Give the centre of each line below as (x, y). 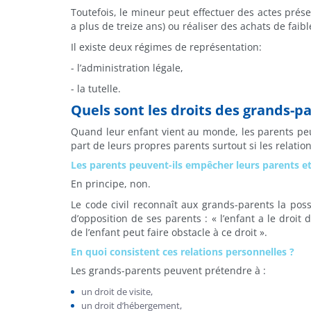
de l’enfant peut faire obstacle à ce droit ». (169, 232)
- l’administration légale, (127, 68)
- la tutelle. (96, 89)
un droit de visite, (117, 292)
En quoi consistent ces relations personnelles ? (183, 252)
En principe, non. (111, 184)
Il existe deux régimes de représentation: (166, 47)
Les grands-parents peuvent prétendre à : (168, 270)
